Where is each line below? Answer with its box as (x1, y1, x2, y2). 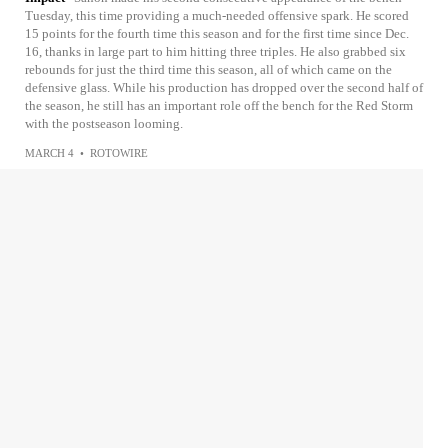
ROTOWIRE (90, 146, 148, 159)
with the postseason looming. (25, 115, 183, 131)
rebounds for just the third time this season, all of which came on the (25, 61, 392, 77)
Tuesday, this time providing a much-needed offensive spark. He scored (25, 7, 409, 23)
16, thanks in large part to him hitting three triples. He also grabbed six (25, 43, 406, 59)
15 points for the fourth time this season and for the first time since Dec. (25, 25, 409, 41)
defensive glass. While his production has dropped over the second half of (25, 79, 423, 95)
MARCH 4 (25, 146, 74, 159)
